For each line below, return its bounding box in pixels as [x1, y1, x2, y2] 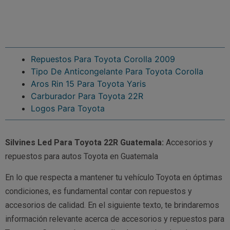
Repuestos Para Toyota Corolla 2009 [31, 53, 175, 64]
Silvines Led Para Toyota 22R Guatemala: [5, 137, 164, 147]
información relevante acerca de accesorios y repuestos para [5, 214, 224, 224]
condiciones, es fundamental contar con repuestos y [5, 186, 192, 197]
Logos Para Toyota [31, 103, 105, 113]
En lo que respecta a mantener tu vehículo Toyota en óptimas [5, 172, 222, 183]
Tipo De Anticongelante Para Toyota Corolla [31, 66, 203, 76]
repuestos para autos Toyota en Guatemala [5, 151, 158, 161]
